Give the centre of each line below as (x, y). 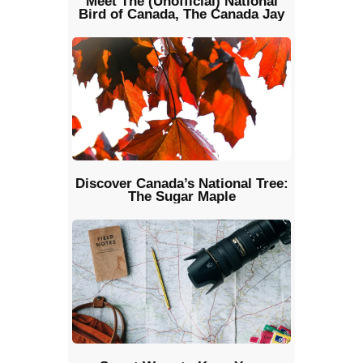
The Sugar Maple (181, 197)
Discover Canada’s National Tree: (181, 184)
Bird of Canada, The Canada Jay (181, 15)
